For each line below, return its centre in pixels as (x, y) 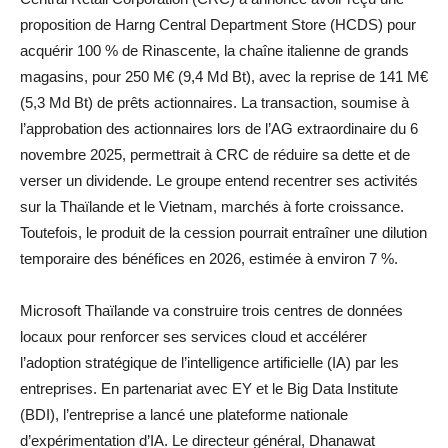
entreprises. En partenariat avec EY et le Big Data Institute (209, 388)
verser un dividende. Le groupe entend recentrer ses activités (219, 180)
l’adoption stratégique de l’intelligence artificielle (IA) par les (209, 362)
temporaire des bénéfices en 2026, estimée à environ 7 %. (209, 258)
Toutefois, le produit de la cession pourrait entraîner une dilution (223, 232)
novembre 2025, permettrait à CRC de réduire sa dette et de (215, 154)
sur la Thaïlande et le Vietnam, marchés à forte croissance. (212, 206)
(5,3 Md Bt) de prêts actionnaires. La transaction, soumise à (214, 102)
